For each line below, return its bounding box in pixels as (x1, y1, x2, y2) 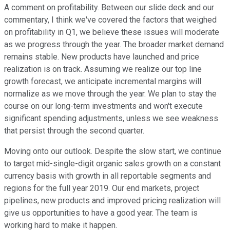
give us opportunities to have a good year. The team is (4, 208, 198, 218)
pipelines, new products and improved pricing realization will (4, 196, 221, 206)
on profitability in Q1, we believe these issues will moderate (4, 27, 219, 37)
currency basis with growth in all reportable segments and (4, 171, 211, 181)
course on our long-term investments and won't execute (4, 101, 203, 111)
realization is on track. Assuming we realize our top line (4, 64, 202, 74)
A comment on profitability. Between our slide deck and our (4, 3, 214, 13)
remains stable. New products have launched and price (4, 52, 199, 62)
